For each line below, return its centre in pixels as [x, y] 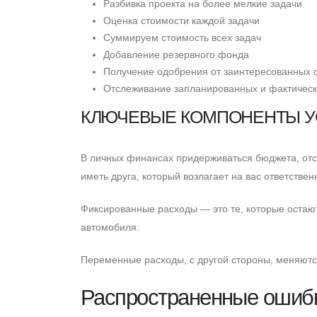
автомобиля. [110, 227]
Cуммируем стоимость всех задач [182, 37]
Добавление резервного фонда [176, 54]
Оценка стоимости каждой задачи [181, 20]
